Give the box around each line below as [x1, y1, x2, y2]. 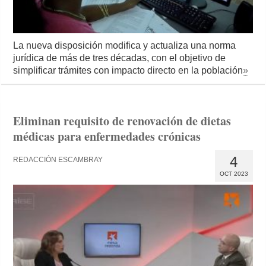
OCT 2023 [219, 170, 248, 177]
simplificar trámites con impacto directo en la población [13, 65, 243, 75]
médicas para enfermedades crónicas [13, 127, 201, 145]
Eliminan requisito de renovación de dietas [13, 112, 232, 129]
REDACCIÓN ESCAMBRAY [13, 155, 103, 164]
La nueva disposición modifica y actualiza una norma [13, 40, 236, 50]
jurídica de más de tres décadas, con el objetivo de [13, 52, 226, 63]
